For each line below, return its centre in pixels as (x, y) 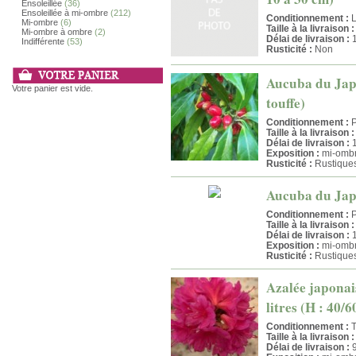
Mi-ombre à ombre (57, 32)
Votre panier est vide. (52, 88)
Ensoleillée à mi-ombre (65, 13)
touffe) (286, 103)
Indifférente (43, 41)
